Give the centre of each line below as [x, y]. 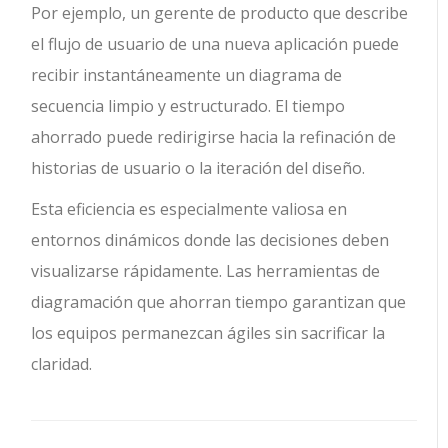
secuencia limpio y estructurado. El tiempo [188, 106]
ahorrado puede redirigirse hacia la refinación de [214, 137]
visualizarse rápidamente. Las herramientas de [206, 271]
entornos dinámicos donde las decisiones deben [210, 240]
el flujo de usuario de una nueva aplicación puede [215, 44]
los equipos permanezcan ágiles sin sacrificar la [208, 333]
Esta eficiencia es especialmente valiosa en [189, 209]
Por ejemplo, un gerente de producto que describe [220, 13]
